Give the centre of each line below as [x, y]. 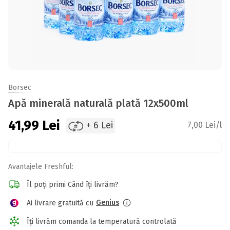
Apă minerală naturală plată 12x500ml [98, 103]
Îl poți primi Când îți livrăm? [73, 184]
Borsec [20, 88]
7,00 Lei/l [205, 125]
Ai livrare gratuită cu [60, 203]
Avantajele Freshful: [41, 167]
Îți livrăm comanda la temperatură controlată [102, 221]
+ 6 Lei [99, 125]
